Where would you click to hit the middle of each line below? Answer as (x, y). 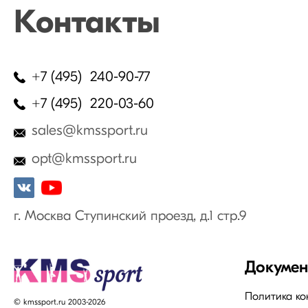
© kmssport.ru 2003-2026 (59, 302)
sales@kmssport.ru (90, 131)
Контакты (87, 25)
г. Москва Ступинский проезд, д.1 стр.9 (130, 217)
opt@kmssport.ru (84, 159)
